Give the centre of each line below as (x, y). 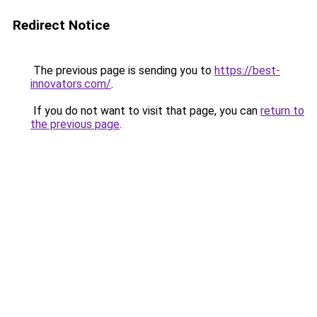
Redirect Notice (61, 25)
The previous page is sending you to (122, 70)
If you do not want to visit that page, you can (145, 111)
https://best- (247, 70)
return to (282, 111)
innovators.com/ (71, 84)
